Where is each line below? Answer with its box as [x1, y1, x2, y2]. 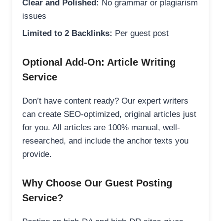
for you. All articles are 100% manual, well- [22, 122, 180, 132]
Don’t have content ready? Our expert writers [22, 96, 188, 106]
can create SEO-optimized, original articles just [22, 109, 196, 119]
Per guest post [112, 28, 169, 38]
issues [22, 11, 46, 21]
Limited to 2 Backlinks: [22, 28, 112, 38]
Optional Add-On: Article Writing [22, 56, 176, 68]
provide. [22, 149, 52, 159]
